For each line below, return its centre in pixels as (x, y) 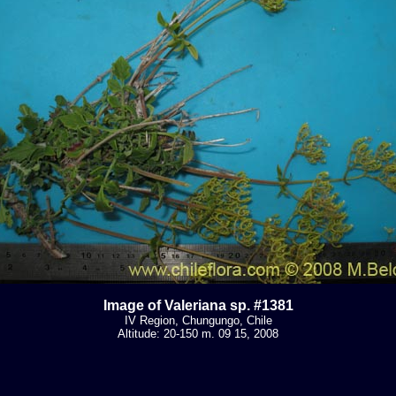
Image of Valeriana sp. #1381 (198, 305)
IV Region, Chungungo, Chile (198, 320)
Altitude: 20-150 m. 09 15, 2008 (198, 333)
